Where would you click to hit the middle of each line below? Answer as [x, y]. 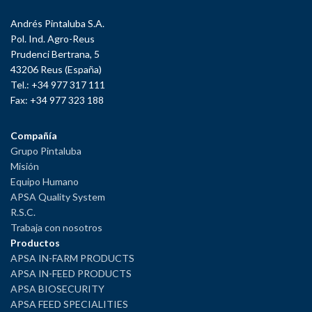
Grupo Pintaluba [46, 151]
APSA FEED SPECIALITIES [69, 304]
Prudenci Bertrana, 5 [55, 54]
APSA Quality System [58, 197]
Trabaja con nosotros [56, 228]
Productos [35, 243]
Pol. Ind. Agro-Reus [53, 39]
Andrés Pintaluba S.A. [57, 24]
